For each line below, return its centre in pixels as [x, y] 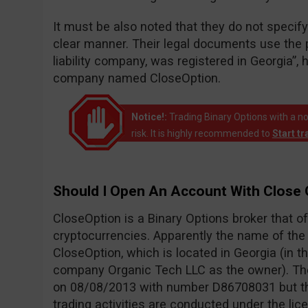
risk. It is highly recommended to [201, 133]
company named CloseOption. [136, 78]
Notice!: [149, 117]
